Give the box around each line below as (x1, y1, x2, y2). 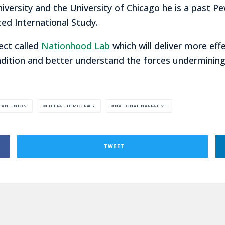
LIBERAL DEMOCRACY (46, 102, 96, 108)
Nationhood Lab (41, 39, 110, 52)
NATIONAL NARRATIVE (114, 102, 167, 108)
